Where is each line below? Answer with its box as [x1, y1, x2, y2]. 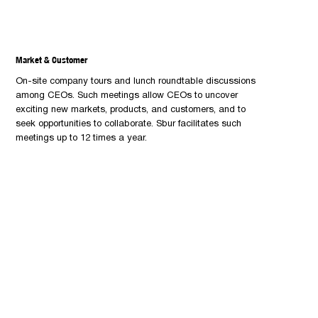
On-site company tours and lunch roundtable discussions [16, 77, 256, 86]
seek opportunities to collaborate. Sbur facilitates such [16, 120, 242, 128]
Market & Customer [16, 54, 88, 66]
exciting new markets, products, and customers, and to [16, 106, 246, 114]
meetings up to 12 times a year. [16, 134, 148, 143]
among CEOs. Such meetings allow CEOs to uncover [16, 92, 238, 100]
